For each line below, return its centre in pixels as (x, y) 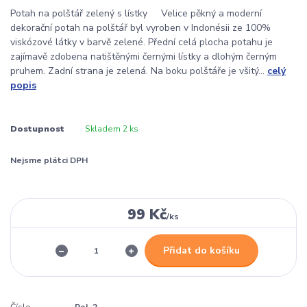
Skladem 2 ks (111, 128)
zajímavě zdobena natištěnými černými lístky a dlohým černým (144, 56)
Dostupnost (37, 128)
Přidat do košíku (201, 250)
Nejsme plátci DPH (49, 160)
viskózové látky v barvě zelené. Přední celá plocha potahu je (142, 42)
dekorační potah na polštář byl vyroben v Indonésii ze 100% (140, 27)
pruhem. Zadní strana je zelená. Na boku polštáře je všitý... (139, 71)
